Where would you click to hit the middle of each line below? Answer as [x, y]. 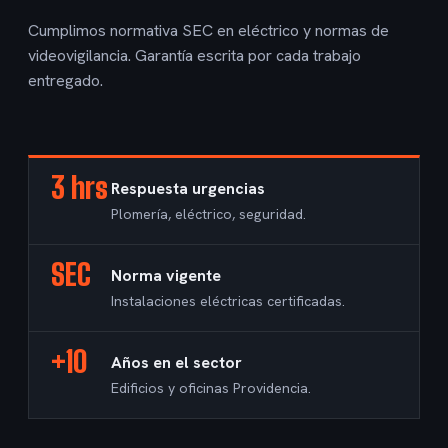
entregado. [65, 80]
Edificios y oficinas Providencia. [211, 388]
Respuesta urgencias [188, 188]
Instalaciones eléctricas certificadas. [228, 301]
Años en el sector [176, 362]
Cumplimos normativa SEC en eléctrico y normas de [208, 30]
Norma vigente [166, 275]
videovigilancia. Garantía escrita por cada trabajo [194, 55]
